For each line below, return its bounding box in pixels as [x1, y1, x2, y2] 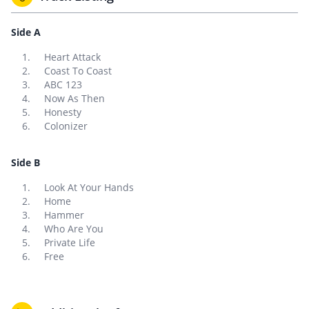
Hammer [44, 208, 84, 221]
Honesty [44, 106, 81, 119]
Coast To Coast [44, 64, 112, 77]
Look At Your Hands [44, 181, 134, 194]
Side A [11, 26, 41, 39]
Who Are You [44, 222, 103, 235]
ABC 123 [44, 78, 82, 91]
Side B [11, 156, 40, 169]
